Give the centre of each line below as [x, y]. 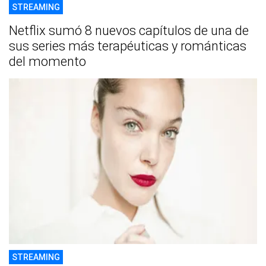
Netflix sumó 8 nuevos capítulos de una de [129, 31]
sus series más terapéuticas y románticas [128, 46]
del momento [47, 62]
